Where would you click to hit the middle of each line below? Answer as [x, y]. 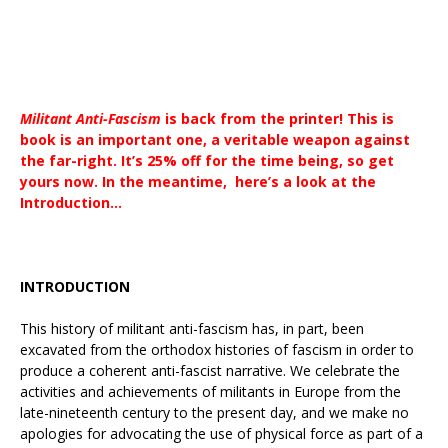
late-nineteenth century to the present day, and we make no [214, 413]
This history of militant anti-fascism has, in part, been [192, 329]
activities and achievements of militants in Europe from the [210, 392]
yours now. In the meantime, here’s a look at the [198, 182]
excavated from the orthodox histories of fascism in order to [217, 350]
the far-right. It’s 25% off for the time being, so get [207, 161]
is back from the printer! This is [277, 119]
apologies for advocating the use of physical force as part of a [221, 434]
